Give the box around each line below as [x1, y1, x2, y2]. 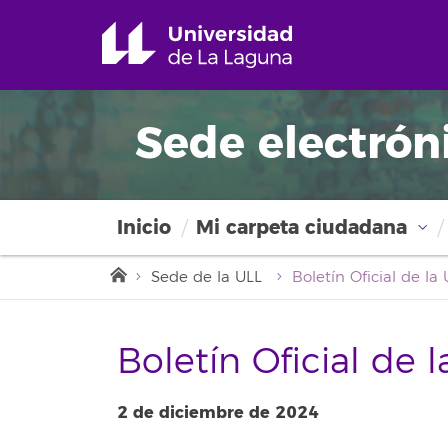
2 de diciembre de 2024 [117, 401, 319, 423]
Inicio [117, 215, 171, 240]
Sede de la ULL [151, 268, 262, 287]
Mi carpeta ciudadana [196, 215, 407, 240]
